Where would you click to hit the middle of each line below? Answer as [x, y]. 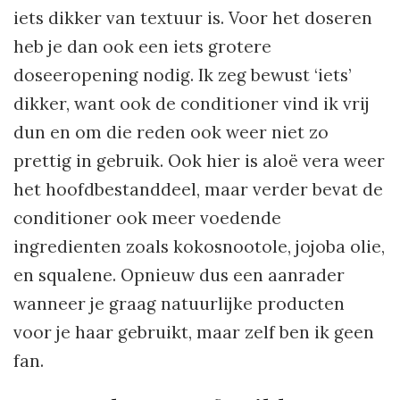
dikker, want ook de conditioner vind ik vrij [192, 103]
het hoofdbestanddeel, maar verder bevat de [198, 189]
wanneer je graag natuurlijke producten [179, 303]
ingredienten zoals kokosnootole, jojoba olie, [199, 246]
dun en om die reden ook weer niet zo [171, 132]
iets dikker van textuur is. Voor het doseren [193, 17]
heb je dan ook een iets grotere [142, 46]
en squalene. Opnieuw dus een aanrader [179, 275]
